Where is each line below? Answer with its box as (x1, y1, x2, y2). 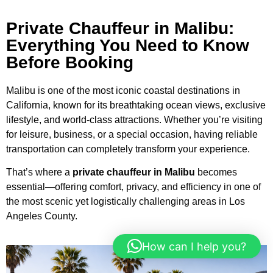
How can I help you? (142, 239, 246, 253)
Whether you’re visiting (164, 115, 263, 125)
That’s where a (6, 167, 73, 178)
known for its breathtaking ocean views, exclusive (53, 100, 266, 110)
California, (6, 100, 53, 110)
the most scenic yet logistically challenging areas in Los (6, 196, 245, 207)
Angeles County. (6, 211, 77, 222)
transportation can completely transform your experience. (6, 144, 250, 154)
